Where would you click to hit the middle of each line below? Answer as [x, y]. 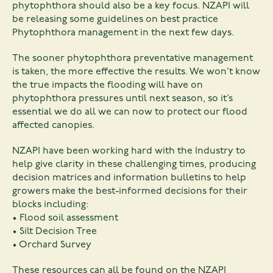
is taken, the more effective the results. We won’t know [136, 72]
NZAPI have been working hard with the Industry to [129, 151]
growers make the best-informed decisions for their [130, 191]
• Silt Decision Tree [55, 231]
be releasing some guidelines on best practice [115, 19]
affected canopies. [53, 125]
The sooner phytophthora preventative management [133, 58]
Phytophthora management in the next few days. [123, 33]
